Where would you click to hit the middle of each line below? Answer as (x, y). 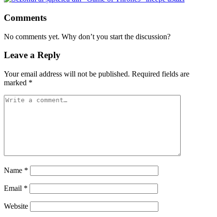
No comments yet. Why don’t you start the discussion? (87, 36)
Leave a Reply (32, 55)
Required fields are (161, 74)
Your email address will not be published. (67, 74)
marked (16, 83)
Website (16, 206)
